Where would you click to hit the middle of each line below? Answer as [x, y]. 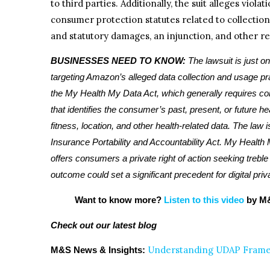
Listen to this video [204, 200]
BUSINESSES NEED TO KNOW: [119, 61]
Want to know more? [119, 200]
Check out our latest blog [104, 225]
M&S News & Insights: [99, 250]
